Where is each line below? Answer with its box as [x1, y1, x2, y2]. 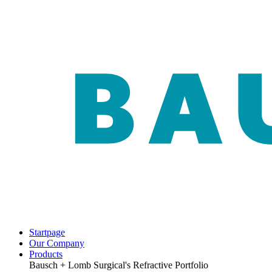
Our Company [29, 238, 84, 248]
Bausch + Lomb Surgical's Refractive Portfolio [29, 260, 208, 270]
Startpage [29, 227, 65, 237]
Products [29, 249, 63, 259]
